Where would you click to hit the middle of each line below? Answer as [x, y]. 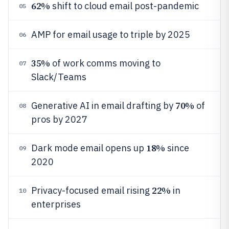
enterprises [56, 204]
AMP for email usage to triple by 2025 [111, 35]
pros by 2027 [59, 119]
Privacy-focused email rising [91, 190]
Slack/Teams [59, 77]
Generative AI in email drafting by [103, 106]
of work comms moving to [105, 63]
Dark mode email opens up [89, 148]
